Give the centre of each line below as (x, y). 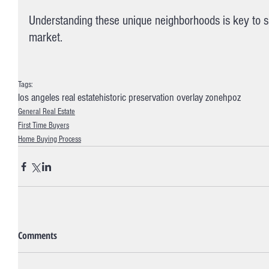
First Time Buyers (44, 126)
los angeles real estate (59, 98)
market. (46, 38)
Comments (38, 236)
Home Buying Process (50, 140)
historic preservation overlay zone (161, 98)
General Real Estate (47, 112)
